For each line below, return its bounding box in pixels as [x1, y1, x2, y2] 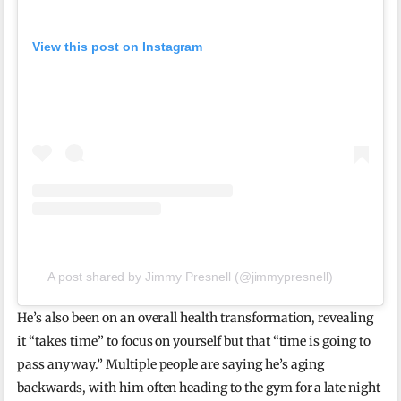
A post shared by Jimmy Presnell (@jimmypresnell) [47, 269, 333, 285]
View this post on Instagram [32, 38, 203, 54]
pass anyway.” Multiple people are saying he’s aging [17, 356, 325, 373]
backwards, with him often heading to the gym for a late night [17, 380, 380, 397]
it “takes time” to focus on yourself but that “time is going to [17, 333, 371, 350]
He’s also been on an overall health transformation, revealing [17, 310, 373, 327]
